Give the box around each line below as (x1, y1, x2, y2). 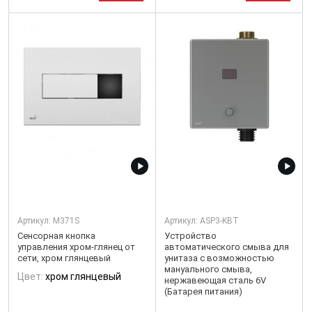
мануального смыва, (164, 264, 252, 274)
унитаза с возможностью (164, 253, 274, 263)
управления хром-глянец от (17, 242, 135, 252)
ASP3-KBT (200, 216, 239, 226)
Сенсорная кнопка (17, 231, 95, 241)
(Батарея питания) (164, 286, 242, 297)
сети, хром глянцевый (17, 253, 111, 263)
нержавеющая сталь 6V (164, 275, 266, 286)
